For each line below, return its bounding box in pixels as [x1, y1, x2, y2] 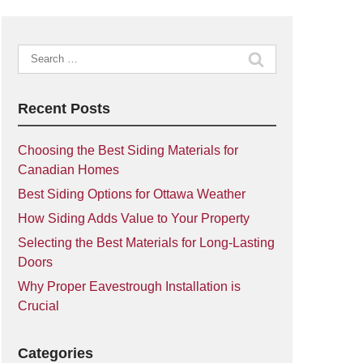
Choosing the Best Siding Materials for [17, 143, 238, 157]
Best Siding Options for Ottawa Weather [17, 187, 246, 201]
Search [16, 46, 58, 60]
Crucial [17, 299, 59, 313]
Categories [17, 345, 93, 361]
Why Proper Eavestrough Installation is [17, 280, 241, 293]
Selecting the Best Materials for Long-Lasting [17, 236, 275, 250]
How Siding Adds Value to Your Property [17, 211, 250, 225]
